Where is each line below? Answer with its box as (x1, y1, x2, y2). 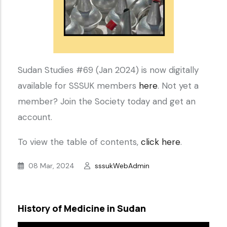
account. (18, 111, 52, 123)
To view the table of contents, (18, 136, 141, 148)
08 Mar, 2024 (26, 161, 77, 171)
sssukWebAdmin (95, 161, 149, 171)
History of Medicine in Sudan (18, 202, 146, 215)
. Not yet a (158, 80, 199, 92)
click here (141, 136, 180, 148)
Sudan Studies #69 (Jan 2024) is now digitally (18, 64, 199, 76)
